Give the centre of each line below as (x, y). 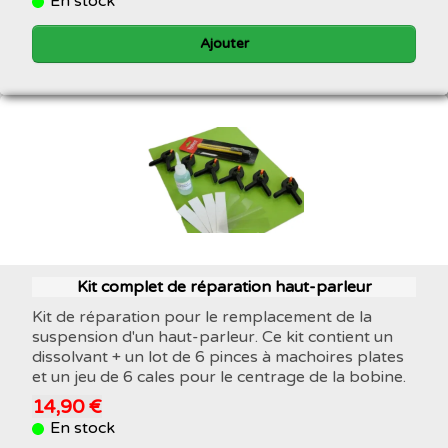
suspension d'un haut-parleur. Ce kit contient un (212, 336)
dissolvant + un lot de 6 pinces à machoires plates (218, 356)
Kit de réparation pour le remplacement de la (202, 316)
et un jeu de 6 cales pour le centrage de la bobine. (219, 376)
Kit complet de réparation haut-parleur (224, 286)
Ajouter (224, 43)
